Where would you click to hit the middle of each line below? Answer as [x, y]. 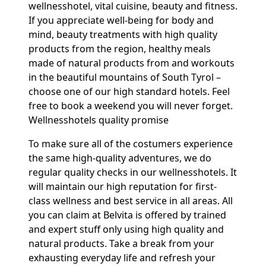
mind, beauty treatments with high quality [123, 34]
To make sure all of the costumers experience [131, 144]
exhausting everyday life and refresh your [122, 258]
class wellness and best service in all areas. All [131, 201]
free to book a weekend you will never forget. [131, 106]
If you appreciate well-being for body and [121, 20]
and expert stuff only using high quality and [126, 229]
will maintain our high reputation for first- [123, 186]
